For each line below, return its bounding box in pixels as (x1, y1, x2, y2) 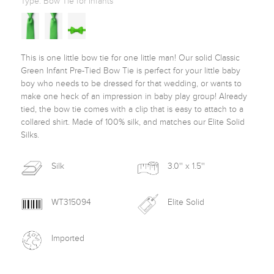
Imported (51, 233, 84, 243)
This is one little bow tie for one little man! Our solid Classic (21, 53, 240, 63)
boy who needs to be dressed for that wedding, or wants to (21, 78, 242, 89)
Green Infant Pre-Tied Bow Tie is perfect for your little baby (21, 65, 241, 76)
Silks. (21, 130, 42, 140)
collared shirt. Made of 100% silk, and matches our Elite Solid (21, 117, 245, 127)
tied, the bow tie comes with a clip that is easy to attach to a (21, 104, 244, 114)
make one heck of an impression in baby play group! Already (21, 91, 248, 102)
